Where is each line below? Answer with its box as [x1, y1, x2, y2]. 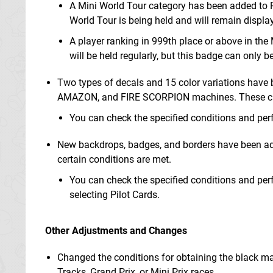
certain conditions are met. [57, 153, 171, 165]
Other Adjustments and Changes [45, 224, 187, 236]
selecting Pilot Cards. [69, 188, 160, 200]
